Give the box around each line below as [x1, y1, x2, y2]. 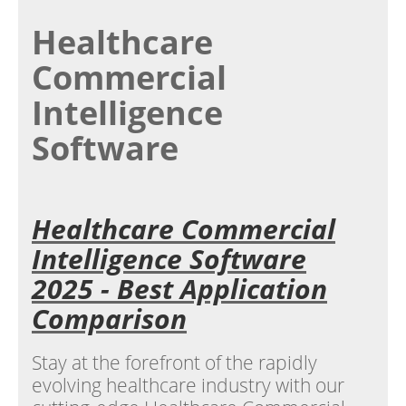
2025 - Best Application [32, 270, 327, 307]
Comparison [32, 300, 187, 337]
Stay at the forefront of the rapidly [32, 350, 317, 375]
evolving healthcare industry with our [32, 372, 344, 398]
